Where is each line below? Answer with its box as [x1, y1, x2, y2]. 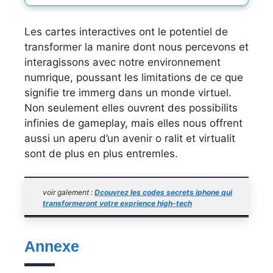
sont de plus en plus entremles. [24, 147, 178, 160]
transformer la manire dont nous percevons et [24, 40, 249, 53]
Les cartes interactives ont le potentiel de [24, 25, 228, 38]
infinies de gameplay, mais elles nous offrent [24, 116, 243, 129]
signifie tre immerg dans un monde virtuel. [24, 86, 232, 99]
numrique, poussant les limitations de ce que [24, 71, 243, 83]
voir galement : [43, 188, 94, 197]
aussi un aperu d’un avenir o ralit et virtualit [24, 132, 235, 144]
